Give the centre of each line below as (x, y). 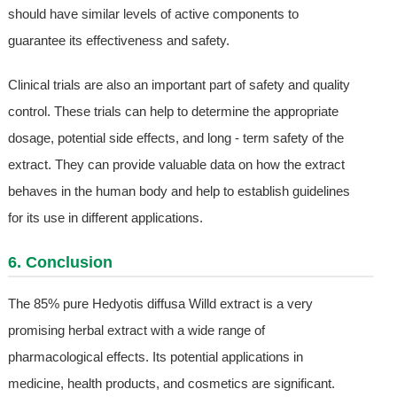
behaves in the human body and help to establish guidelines (179, 191)
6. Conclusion (60, 263)
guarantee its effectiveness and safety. (118, 41)
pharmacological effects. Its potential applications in (155, 357)
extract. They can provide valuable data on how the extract (176, 165)
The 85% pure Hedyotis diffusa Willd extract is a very (160, 304)
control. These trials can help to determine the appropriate (173, 112)
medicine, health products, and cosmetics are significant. (171, 384)
